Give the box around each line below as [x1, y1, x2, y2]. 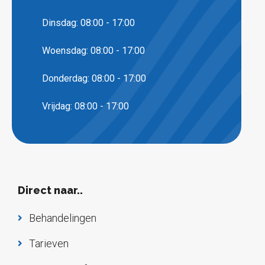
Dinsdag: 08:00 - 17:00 [42, 17, 135, 29]
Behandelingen [28, 211, 96, 224]
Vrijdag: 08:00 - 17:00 [42, 101, 129, 112]
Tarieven [28, 237, 69, 250]
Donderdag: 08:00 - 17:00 [42, 73, 146, 85]
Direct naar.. [18, 184, 83, 197]
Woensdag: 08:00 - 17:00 [42, 45, 145, 57]
